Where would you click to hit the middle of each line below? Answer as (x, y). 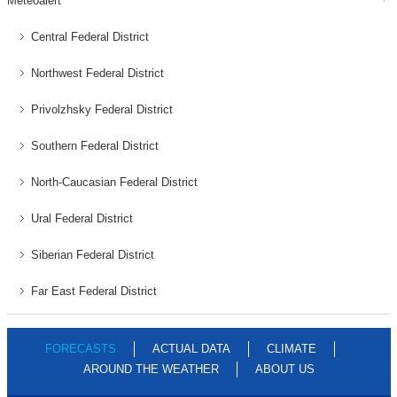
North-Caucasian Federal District (114, 182)
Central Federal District (90, 37)
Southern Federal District (94, 146)
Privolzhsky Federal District (101, 109)
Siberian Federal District (92, 255)
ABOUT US (284, 369)
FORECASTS (80, 349)
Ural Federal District (82, 218)
